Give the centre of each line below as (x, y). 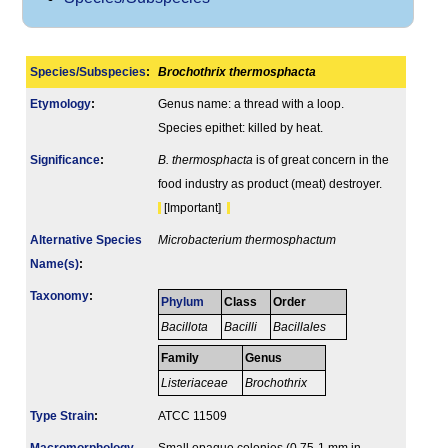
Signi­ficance (65, 160)
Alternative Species (86, 240)
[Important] (194, 208)
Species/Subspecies (88, 72)
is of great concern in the (321, 160)
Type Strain (62, 416)
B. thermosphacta (205, 160)
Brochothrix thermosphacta (237, 72)
